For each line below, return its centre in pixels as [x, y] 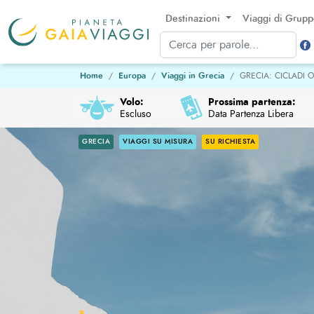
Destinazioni [194, 19]
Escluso [136, 114]
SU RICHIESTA [230, 142]
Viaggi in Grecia [193, 76]
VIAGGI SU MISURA [158, 142]
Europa [132, 76]
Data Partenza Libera [251, 114]
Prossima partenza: [252, 101]
